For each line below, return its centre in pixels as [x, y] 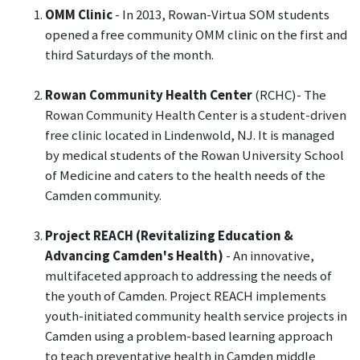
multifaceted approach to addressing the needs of [188, 275]
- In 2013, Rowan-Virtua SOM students [221, 14]
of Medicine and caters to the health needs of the [185, 175]
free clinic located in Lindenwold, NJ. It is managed [190, 135]
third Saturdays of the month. [129, 54]
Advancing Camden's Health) [134, 255]
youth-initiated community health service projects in [196, 315]
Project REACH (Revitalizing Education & [169, 235]
